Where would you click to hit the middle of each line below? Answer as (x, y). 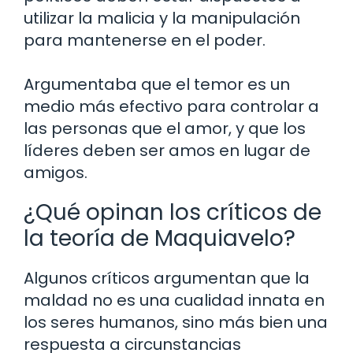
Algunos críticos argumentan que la (167, 279)
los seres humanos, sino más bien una (176, 323)
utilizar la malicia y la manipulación (162, 19)
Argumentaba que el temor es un (157, 85)
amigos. (56, 173)
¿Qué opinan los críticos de (173, 213)
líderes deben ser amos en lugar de (167, 151)
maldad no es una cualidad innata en (174, 301)
